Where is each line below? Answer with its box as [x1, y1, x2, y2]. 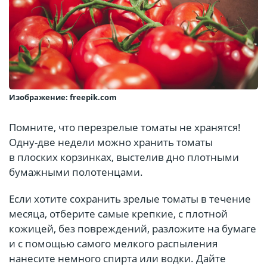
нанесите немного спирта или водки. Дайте [9, 252, 226, 266]
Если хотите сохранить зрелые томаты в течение [9, 192, 251, 206]
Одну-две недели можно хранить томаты [9, 135, 213, 150]
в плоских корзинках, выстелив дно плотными [9, 150, 239, 164]
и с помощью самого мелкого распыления [9, 237, 218, 251]
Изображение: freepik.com [9, 92, 117, 103]
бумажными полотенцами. [9, 165, 143, 179]
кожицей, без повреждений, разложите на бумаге [9, 222, 256, 236]
